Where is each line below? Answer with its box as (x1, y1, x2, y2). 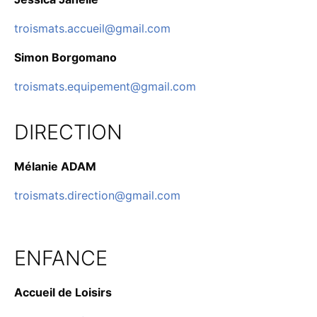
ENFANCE (14, 245, 108, 270)
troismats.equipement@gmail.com (14, 79, 196, 93)
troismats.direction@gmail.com (14, 188, 180, 202)
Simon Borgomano (14, 50, 117, 64)
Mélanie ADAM (14, 158, 96, 173)
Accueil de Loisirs (14, 284, 112, 299)
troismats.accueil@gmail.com (14, 21, 171, 35)
